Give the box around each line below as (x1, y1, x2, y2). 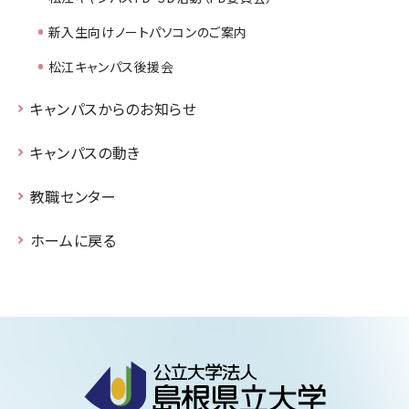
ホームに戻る (29, 228, 117, 251)
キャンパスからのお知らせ (29, 97, 197, 120)
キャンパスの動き (29, 141, 141, 163)
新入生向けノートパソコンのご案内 (47, 22, 247, 41)
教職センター (29, 184, 117, 207)
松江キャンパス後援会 (47, 57, 174, 76)
